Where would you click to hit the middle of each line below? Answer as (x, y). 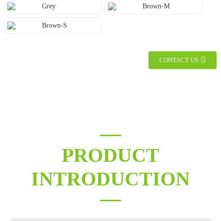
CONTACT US (179, 60)
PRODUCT (110, 155)
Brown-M (156, 6)
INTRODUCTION (110, 179)
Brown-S (54, 25)
